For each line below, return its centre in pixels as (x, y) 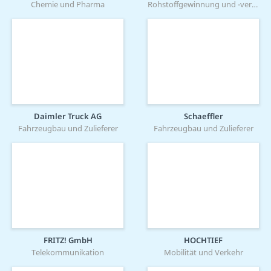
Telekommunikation (68, 253)
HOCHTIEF (203, 240)
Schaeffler (203, 116)
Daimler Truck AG (68, 116)
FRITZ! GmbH (68, 240)
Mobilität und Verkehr (203, 253)
